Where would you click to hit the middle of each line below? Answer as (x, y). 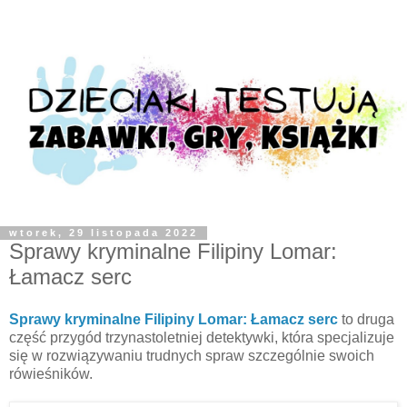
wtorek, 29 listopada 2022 (104, 233)
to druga (366, 320)
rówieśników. (51, 374)
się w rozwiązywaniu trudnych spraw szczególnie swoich (192, 356)
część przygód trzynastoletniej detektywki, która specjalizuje (202, 338)
